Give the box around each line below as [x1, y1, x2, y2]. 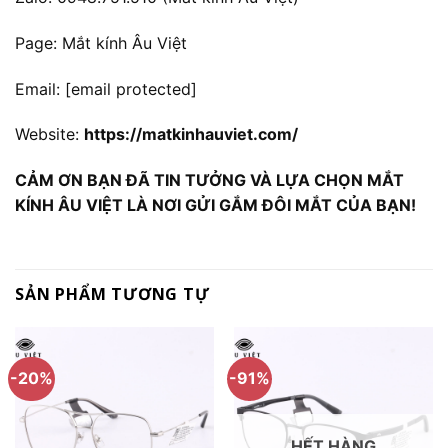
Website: [15, 124, 84, 145]
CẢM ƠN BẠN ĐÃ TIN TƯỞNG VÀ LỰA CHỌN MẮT [15, 170, 404, 191]
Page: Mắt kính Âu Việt [15, 32, 187, 53]
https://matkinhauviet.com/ [84, 124, 298, 145]
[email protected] [65, 78, 197, 99]
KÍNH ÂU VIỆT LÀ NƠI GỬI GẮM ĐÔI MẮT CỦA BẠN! [15, 195, 416, 216]
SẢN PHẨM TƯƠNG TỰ [15, 282, 210, 305]
